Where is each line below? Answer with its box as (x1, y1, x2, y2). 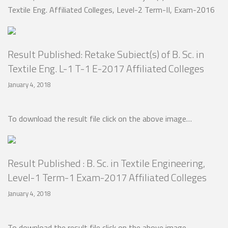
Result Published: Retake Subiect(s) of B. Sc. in (8, 46, 204, 62)
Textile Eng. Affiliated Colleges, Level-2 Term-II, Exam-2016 (8, 3, 219, 16)
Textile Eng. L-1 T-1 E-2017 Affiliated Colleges (8, 60, 204, 76)
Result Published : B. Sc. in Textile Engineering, (8, 155, 205, 172)
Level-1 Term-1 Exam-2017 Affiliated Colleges (8, 169, 207, 186)
